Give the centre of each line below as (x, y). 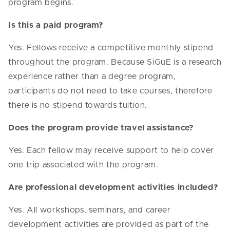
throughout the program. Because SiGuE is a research (115, 62)
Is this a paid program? (56, 25)
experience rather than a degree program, (92, 77)
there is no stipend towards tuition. (78, 106)
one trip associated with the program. (83, 165)
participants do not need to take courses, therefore (110, 91)
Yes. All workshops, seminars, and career (90, 210)
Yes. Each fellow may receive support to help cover (111, 151)
